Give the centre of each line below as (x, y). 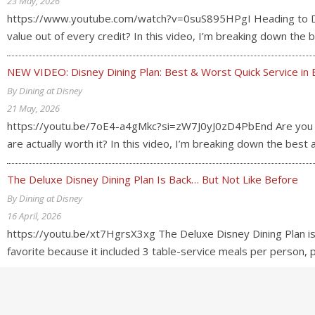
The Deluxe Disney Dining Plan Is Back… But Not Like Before (153, 179)
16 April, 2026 (34, 216)
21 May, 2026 (33, 108)
